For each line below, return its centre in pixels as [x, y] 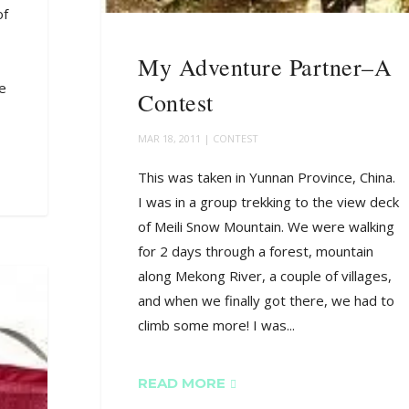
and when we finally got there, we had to [267, 300]
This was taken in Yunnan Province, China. [267, 177]
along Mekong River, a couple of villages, [265, 275]
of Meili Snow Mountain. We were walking [267, 226]
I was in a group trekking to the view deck [269, 201]
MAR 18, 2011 [170, 138]
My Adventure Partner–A [265, 66]
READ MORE [182, 383]
